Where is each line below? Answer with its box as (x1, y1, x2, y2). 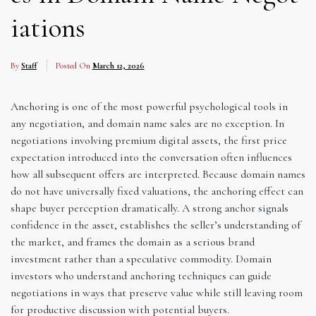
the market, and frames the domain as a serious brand (11, 234, 255, 249)
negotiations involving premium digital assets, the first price (11, 133, 287, 147)
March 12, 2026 (92, 60, 145, 71)
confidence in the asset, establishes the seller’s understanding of (11, 217, 300, 232)
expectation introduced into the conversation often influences (11, 150, 292, 164)
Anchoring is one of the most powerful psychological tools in (11, 99, 288, 114)
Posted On (55, 60, 92, 71)
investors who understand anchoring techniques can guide (11, 268, 272, 283)
